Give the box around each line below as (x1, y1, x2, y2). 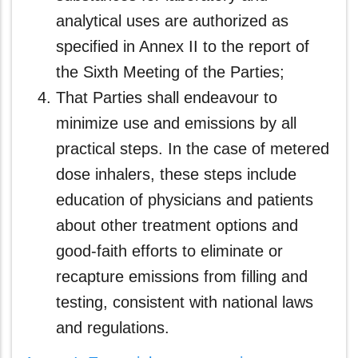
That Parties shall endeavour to (56, 89, 277, 106)
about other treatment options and (56, 217, 298, 234)
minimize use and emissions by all (56, 114, 296, 132)
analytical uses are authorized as (56, 12, 288, 30)
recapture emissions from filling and (56, 268, 308, 285)
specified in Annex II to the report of (56, 38, 309, 55)
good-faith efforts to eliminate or (56, 242, 283, 260)
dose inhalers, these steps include (56, 165, 296, 183)
